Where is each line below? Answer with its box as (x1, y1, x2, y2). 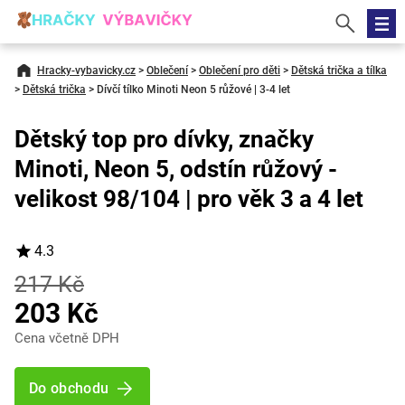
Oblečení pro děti (199, 64, 280, 77)
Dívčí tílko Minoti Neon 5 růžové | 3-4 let (97, 83, 290, 96)
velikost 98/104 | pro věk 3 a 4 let (14, 185, 363, 212)
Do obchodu (29, 380, 109, 397)
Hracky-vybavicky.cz (37, 64, 136, 77)
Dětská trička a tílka (291, 64, 387, 77)
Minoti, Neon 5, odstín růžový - (14, 155, 337, 183)
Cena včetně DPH (14, 330, 119, 346)
